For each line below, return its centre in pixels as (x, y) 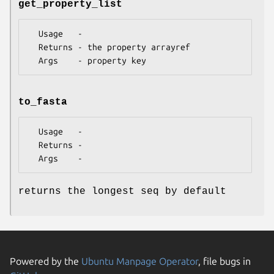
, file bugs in (224, 261)
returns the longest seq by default (122, 191)
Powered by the (46, 261)
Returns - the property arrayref (34, 47)
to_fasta (43, 102)
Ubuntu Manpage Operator (140, 261)
